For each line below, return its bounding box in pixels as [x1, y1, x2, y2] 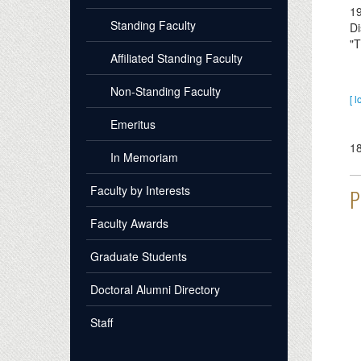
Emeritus [110, 116, 156, 133]
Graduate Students [90, 248, 187, 265]
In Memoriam [110, 149, 178, 166]
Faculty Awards [90, 215, 168, 232]
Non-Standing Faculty [110, 83, 221, 100]
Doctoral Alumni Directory [90, 281, 220, 298]
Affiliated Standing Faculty [110, 50, 243, 67]
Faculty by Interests [90, 182, 190, 199]
